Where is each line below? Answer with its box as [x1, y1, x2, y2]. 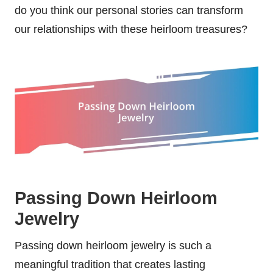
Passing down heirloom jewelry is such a [15, 239, 211, 252]
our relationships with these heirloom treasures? [15, 23, 247, 35]
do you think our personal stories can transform [15, 4, 243, 16]
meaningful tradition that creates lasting [15, 258, 205, 271]
